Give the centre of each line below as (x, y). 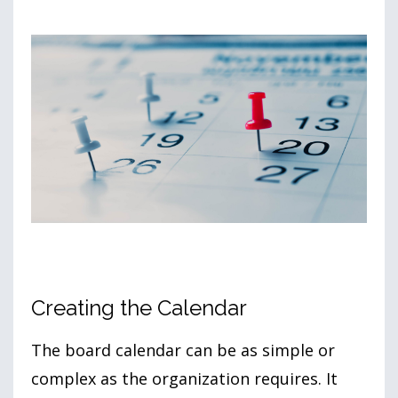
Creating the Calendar (139, 308)
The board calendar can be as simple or (183, 350)
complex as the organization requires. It (184, 379)
